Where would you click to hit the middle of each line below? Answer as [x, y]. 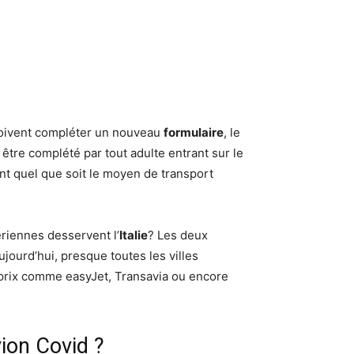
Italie [134, 235]
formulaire [194, 132]
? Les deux [178, 235]
